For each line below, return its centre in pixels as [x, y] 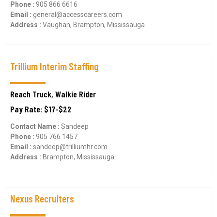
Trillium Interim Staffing [54, 66]
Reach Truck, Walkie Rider [53, 94]
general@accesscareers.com [77, 15]
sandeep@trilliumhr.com [70, 147]
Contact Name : [36, 126]
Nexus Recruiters [42, 198]
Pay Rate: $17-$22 [41, 109]
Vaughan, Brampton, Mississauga [94, 25]
